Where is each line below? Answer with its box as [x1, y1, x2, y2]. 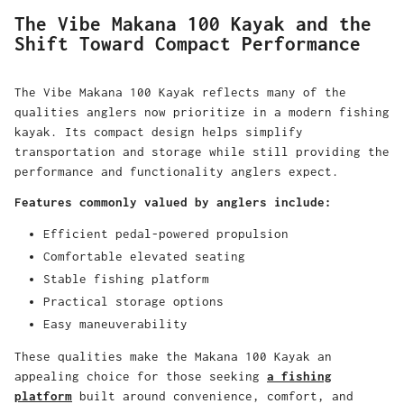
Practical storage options [43, 293, 224, 308]
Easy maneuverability [43, 316, 188, 331]
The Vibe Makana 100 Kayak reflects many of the [14, 84, 346, 99]
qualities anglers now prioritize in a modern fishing [14, 104, 390, 119]
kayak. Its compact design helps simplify [14, 124, 303, 139]
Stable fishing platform [43, 271, 209, 286]
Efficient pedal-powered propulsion [43, 225, 289, 241]
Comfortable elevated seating [43, 248, 245, 263]
